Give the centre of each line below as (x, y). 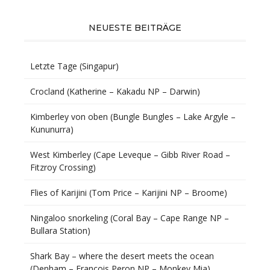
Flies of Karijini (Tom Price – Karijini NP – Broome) (129, 193)
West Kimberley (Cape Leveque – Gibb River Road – (130, 155)
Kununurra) (52, 129)
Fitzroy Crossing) (63, 167)
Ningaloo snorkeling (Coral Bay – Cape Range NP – (130, 218)
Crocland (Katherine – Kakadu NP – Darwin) (115, 91)
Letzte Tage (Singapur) (74, 66)
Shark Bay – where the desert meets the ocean (122, 256)
